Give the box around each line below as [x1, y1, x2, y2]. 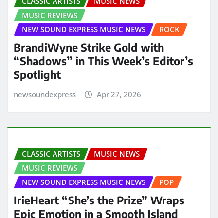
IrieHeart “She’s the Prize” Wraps [14, 193, 184, 207]
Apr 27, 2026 [96, 89, 141, 99]
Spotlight [14, 67, 61, 81]
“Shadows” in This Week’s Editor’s [14, 54, 193, 68]
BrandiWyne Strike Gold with [14, 40, 164, 54]
